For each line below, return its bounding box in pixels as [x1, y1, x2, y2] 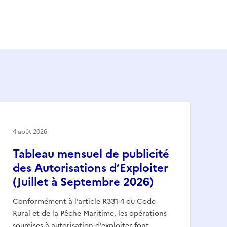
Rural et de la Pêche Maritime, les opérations [13, 208, 167, 219]
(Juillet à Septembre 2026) [13, 173, 154, 191]
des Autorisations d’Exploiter [13, 159, 168, 176]
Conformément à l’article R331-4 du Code [13, 196, 156, 207]
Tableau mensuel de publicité [13, 145, 169, 162]
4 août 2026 [13, 127, 47, 136]
